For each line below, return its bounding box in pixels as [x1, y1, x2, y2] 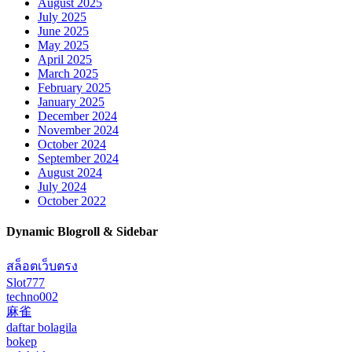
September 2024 [38, 152, 119, 166]
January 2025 [38, 95, 104, 109]
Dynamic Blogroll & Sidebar [6, 225, 158, 239]
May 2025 [38, 38, 89, 53]
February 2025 [38, 81, 111, 95]
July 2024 [38, 180, 86, 194]
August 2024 [38, 166, 102, 180]
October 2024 [38, 137, 106, 152]
